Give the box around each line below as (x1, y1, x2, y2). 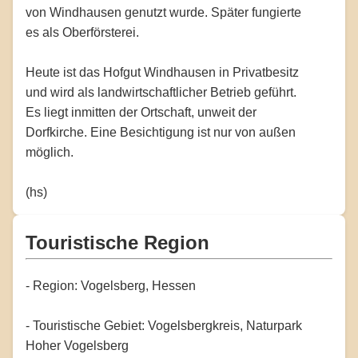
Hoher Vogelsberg (26, 338, 129, 352)
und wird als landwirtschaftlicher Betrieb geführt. (26, 85, 296, 99)
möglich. (26, 145, 74, 159)
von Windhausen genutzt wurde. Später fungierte (26, 5, 301, 19)
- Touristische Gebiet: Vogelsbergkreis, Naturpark (26, 318, 302, 332)
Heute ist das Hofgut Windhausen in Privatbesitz (26, 65, 299, 79)
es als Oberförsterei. (26, 25, 139, 39)
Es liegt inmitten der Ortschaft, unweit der (26, 105, 257, 119)
